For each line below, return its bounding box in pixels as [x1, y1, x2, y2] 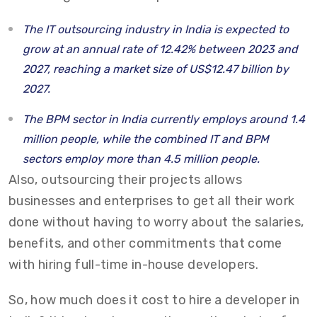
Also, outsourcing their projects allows [8, 172, 243, 188]
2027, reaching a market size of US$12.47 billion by [23, 62, 289, 76]
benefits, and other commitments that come [8, 236, 282, 251]
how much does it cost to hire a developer [30, 292, 287, 308]
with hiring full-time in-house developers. [8, 257, 259, 272]
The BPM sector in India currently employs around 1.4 [23, 113, 305, 126]
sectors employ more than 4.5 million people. [23, 152, 260, 166]
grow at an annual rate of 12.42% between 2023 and [23, 42, 298, 56]
